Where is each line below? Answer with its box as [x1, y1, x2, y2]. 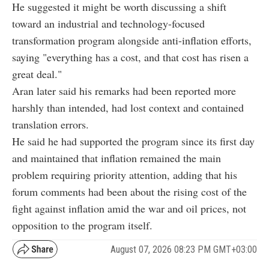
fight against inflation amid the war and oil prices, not [12, 201, 246, 216]
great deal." [12, 67, 62, 82]
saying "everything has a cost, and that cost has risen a [12, 50, 249, 65]
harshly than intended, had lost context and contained [12, 100, 244, 115]
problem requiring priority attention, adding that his [12, 168, 237, 183]
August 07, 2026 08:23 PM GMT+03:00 [110, 243, 257, 255]
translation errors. [12, 117, 89, 132]
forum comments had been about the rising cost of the [12, 184, 247, 199]
